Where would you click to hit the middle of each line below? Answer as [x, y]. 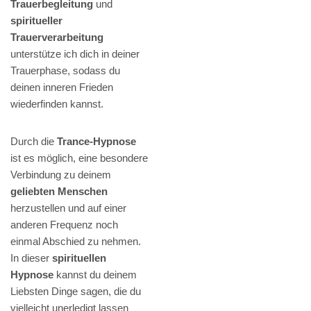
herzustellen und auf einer [68, 208]
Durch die [34, 142]
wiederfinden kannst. [57, 104]
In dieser [31, 258]
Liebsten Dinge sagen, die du [76, 292]
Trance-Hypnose [96, 142]
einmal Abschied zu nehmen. [76, 242]
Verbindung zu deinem [61, 175]
